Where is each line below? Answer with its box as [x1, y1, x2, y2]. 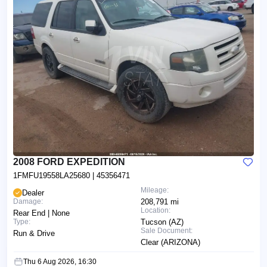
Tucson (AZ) [141, 218, 184, 227]
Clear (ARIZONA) [141, 238, 200, 247]
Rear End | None [13, 209, 70, 218]
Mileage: [141, 186, 169, 195]
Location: [141, 206, 170, 215]
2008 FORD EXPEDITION [13, 157, 125, 167]
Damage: [13, 197, 43, 206]
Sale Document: [141, 226, 193, 235]
